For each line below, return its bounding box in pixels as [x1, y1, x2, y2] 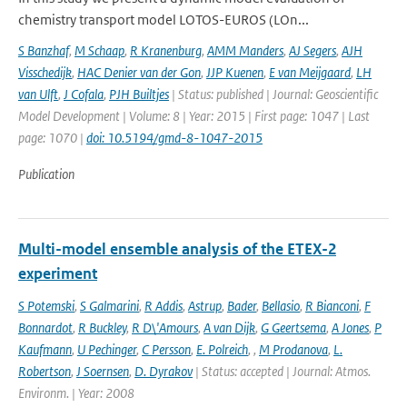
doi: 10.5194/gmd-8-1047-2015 [86, 129, 263, 146]
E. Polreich [196, 341, 248, 358]
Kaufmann [18, 341, 72, 358]
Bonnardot [18, 319, 73, 336]
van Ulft [18, 85, 58, 103]
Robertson [18, 362, 71, 380]
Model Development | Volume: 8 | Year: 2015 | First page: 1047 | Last [18, 107, 370, 124]
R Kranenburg [130, 42, 202, 59]
